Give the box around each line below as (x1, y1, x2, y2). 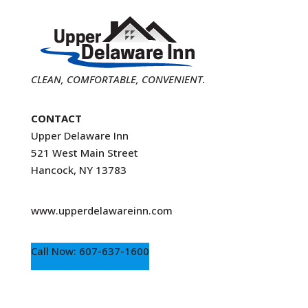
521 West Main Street (30, 146, 138, 160)
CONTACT (30, 111, 82, 126)
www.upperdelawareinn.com (30, 203, 173, 218)
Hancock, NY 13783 (30, 163, 126, 177)
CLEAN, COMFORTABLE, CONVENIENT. (30, 72, 206, 87)
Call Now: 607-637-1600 (30, 244, 149, 258)
